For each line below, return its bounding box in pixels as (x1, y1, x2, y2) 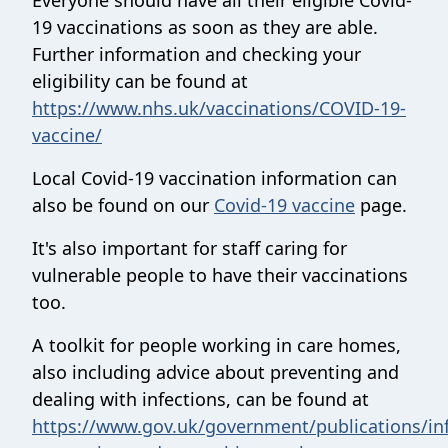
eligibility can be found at (32, 69, 248, 93)
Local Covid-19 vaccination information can (32, 166, 397, 190)
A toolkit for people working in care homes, (32, 333, 401, 357)
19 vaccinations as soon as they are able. (32, 15, 378, 39)
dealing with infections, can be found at (32, 387, 369, 411)
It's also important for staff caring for (32, 236, 347, 260)
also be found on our (32, 193, 214, 217)
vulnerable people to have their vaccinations (32, 263, 408, 287)
